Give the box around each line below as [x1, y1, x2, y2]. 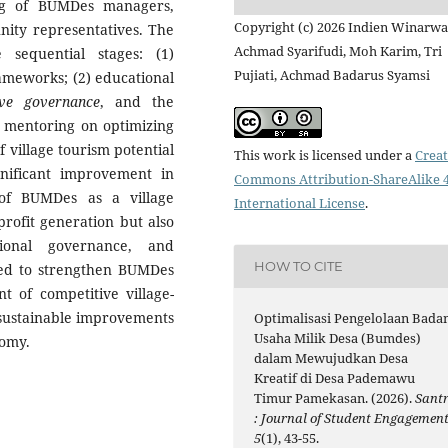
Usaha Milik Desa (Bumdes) [254, 328, 422, 347]
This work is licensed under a [234, 145, 415, 164]
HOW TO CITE [254, 258, 344, 275]
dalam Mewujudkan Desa [254, 348, 409, 367]
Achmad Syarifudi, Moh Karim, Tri [234, 41, 442, 60]
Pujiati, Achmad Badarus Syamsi [234, 65, 430, 84]
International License [234, 193, 365, 212]
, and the [100, 92, 175, 112]
